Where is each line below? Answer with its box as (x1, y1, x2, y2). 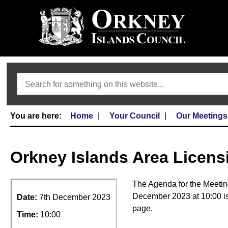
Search (16, 72, 42, 81)
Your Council (109, 111, 160, 120)
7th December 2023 (39, 192, 110, 202)
